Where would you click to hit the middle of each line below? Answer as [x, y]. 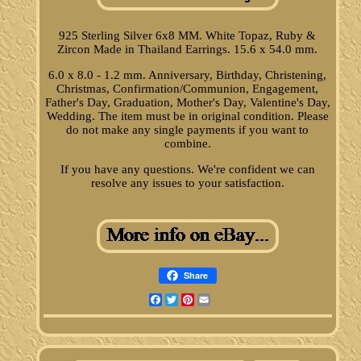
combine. [187, 144]
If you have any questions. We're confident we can [187, 170]
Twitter [195, 300]
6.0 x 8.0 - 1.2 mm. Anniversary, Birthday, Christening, [188, 75]
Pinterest [215, 300]
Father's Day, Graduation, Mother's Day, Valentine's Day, [187, 103]
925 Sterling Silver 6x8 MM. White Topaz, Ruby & [188, 36]
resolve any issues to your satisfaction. [187, 183]
